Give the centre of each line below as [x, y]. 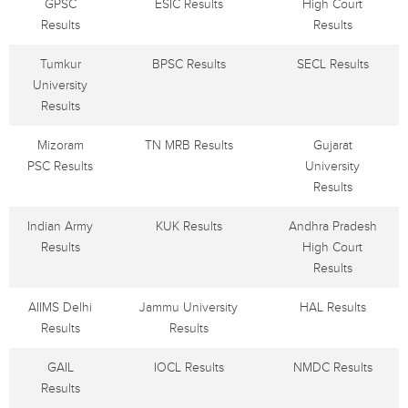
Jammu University [189, 307]
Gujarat [332, 145]
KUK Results [189, 226]
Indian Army [60, 226]
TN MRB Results [189, 145]
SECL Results [332, 64]
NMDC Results [332, 367]
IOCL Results [189, 367]
